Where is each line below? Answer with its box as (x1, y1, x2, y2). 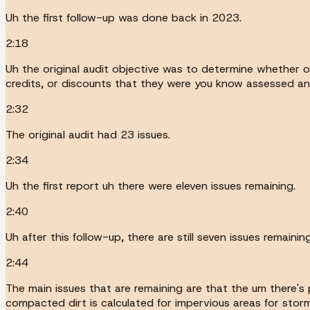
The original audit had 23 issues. (6, 127, 170, 142)
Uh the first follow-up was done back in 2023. (6, 10, 241, 25)
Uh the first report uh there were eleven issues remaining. (6, 178, 295, 193)
